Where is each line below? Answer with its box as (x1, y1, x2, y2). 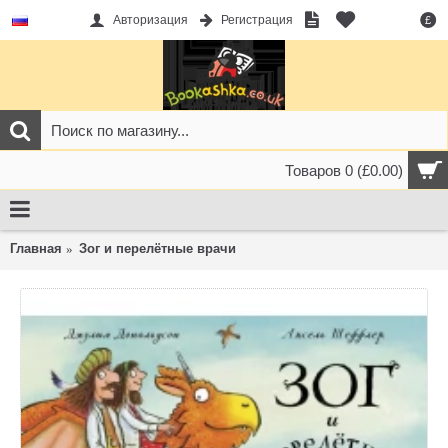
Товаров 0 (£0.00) (285, 162, 403, 179)
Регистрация (220, 13, 293, 28)
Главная (10, 241, 62, 256)
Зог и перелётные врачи (79, 241, 236, 256)
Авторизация (112, 13, 188, 28)
